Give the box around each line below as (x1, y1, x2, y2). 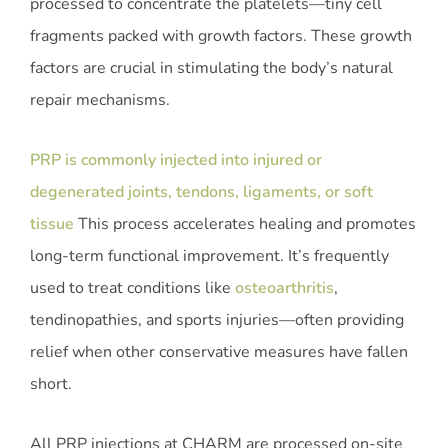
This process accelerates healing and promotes (74, 213, 416, 236)
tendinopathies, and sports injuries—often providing (30, 309, 404, 332)
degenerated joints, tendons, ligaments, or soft (30, 181, 373, 204)
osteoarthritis (235, 277, 334, 300)
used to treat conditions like (30, 277, 235, 300)
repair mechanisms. (30, 89, 170, 112)
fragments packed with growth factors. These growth (30, 25, 412, 48)
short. (30, 373, 72, 396)
